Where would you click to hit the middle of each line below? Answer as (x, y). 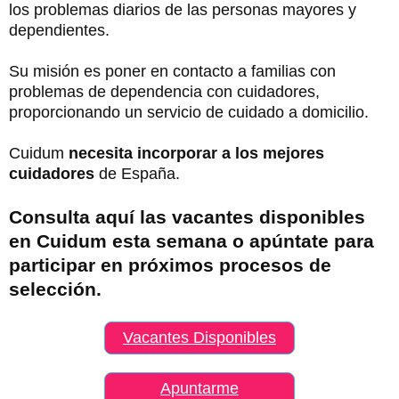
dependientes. (59, 31)
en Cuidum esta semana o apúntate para (191, 241)
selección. (55, 289)
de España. (137, 174)
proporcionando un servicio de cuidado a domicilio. (189, 113)
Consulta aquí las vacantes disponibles (187, 217)
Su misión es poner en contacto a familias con (172, 72)
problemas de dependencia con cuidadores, (164, 92)
